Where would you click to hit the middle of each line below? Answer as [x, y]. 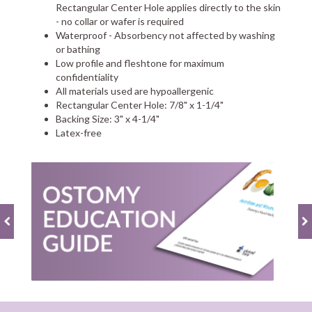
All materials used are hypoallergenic [135, 91]
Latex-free [79, 133]
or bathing [78, 49]
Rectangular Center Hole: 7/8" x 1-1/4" [140, 105]
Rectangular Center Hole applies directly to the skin [168, 7]
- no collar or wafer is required [120, 21]
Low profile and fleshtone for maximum [140, 63]
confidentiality [87, 77]
